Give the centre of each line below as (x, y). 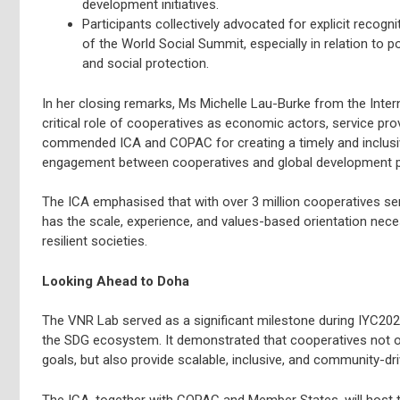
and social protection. (146, 63)
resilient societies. (95, 241)
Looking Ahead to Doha (116, 281)
